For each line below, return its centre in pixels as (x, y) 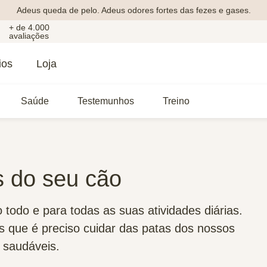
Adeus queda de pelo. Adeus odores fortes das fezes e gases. (133, 10)
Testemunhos (106, 101)
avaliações (29, 36)
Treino (176, 101)
